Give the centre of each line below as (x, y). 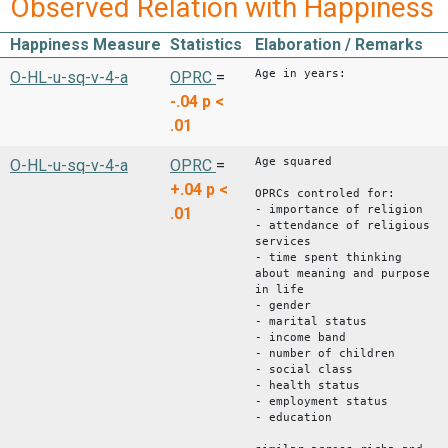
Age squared (293, 161)
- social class (304, 369)
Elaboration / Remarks (339, 44)
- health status (314, 385)
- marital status (311, 321)
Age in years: (300, 73)
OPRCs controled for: (325, 193)
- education (293, 417)
